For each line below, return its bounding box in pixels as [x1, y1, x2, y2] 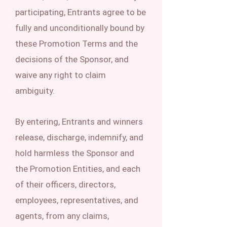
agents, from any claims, [15, 211, 109, 221]
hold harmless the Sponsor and [15, 148, 134, 158]
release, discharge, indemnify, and [15, 132, 143, 142]
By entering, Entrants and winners [15, 117, 143, 127]
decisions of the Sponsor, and [15, 54, 129, 64]
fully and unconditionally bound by [15, 23, 144, 33]
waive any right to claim [15, 70, 106, 80]
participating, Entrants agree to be [15, 7, 146, 17]
